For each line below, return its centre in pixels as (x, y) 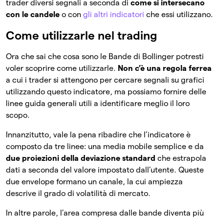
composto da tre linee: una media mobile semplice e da (105, 147)
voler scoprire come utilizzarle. (62, 68)
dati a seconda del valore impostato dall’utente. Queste (105, 170)
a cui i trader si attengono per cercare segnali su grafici (105, 80)
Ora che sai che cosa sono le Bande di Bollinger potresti (105, 57)
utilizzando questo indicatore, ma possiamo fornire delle (106, 92)
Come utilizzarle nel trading (81, 36)
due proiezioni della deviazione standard (81, 158)
